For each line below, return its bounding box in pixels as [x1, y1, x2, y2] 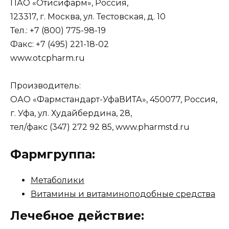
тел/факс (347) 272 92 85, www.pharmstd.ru [10, 122, 190, 132]
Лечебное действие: [10, 209, 148, 223]
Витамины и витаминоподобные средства [31, 189, 215, 199]
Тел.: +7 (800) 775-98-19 [10, 25, 106, 35]
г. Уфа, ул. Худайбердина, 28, [10, 108, 132, 118]
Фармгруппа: [10, 147, 99, 162]
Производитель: [10, 80, 81, 90]
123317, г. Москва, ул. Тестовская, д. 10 [10, 11, 166, 21]
